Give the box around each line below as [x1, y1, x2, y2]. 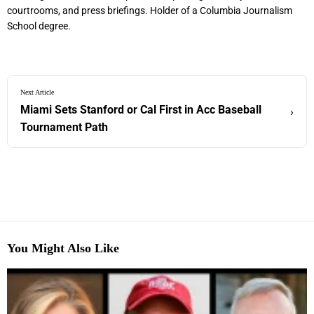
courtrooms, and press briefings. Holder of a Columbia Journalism [7, 5, 292, 17]
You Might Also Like [7, 241, 119, 256]
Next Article [20, 88, 54, 97]
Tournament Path [20, 121, 108, 135]
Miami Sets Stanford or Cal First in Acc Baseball [20, 103, 261, 117]
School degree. [7, 20, 71, 32]
